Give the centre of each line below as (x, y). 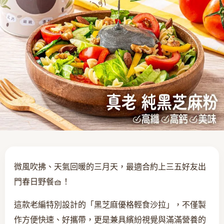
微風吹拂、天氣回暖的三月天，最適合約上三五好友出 (110, 166)
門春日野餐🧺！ (42, 181)
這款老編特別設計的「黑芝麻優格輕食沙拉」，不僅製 (110, 204)
